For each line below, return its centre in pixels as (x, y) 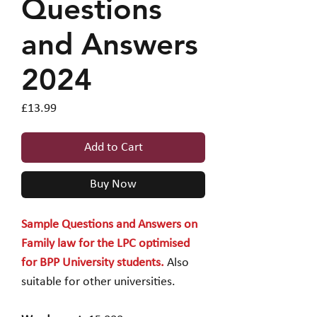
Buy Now (113, 185)
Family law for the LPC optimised (105, 244)
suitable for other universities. (98, 282)
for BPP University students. (93, 263)
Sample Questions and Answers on (109, 225)
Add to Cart (113, 148)
